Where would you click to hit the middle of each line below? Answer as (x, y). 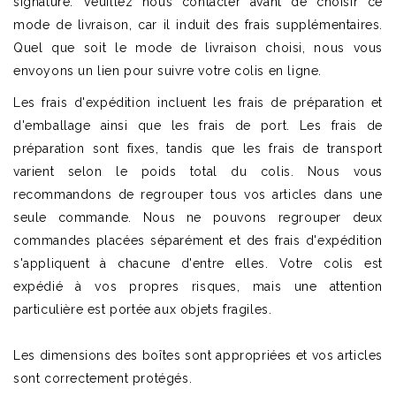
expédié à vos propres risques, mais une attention (198, 286)
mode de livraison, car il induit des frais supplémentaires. (198, 25)
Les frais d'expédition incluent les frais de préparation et (198, 103)
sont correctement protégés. (103, 378)
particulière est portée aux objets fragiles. (143, 309)
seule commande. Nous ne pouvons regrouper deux (198, 217)
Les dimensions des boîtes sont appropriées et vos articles (198, 355)
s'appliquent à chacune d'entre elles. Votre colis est (198, 263)
